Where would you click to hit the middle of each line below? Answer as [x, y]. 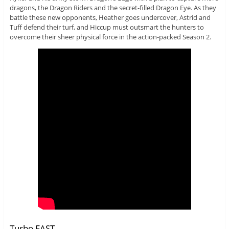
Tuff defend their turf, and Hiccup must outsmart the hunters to [107, 27]
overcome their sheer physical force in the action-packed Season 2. [110, 37]
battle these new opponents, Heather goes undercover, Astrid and [110, 17]
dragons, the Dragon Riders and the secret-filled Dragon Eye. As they [113, 7]
